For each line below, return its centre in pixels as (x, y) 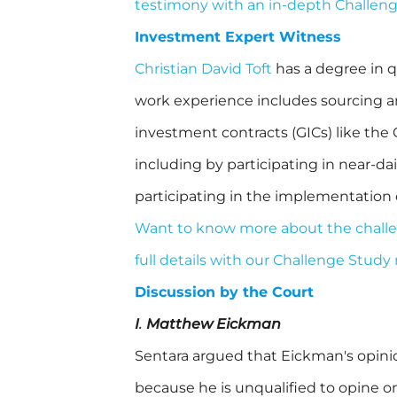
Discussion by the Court (224, 292)
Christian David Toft (203, 69)
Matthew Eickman (215, 324)
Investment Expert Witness (238, 37)
